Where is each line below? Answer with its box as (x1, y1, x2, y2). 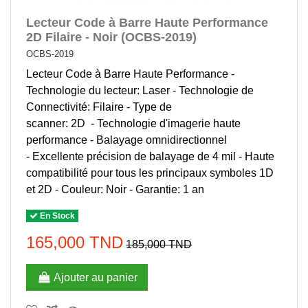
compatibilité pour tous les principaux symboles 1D (26, 166, 274, 179)
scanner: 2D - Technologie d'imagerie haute (26, 117, 241, 129)
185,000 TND (126, 239, 192, 251)
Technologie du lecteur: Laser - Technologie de (26, 84, 254, 96)
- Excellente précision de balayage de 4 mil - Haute (26, 150, 275, 162)
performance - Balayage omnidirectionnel (26, 133, 228, 146)
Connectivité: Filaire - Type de (26, 100, 173, 113)
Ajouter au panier (53, 271, 137, 283)
